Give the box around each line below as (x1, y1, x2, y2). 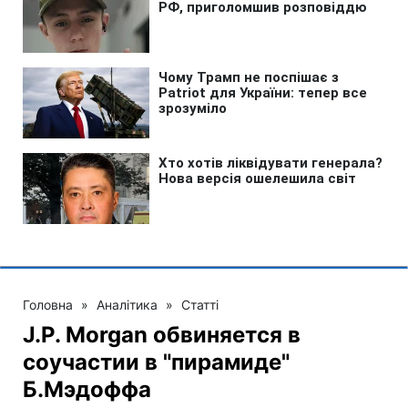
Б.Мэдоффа (23, 375, 151, 403)
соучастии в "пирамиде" (23, 348, 290, 375)
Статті (181, 296, 219, 312)
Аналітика (97, 296, 158, 312)
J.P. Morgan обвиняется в (23, 321, 301, 348)
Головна (23, 296, 73, 312)
